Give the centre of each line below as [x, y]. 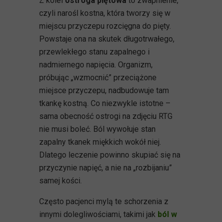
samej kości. [60, 180]
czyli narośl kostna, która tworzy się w [105, 13]
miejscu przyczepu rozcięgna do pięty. [105, 26]
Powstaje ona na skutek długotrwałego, [107, 39]
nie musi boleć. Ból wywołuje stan [97, 129]
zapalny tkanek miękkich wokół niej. [100, 142]
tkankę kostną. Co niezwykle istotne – [105, 103]
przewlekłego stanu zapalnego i [94, 52]
